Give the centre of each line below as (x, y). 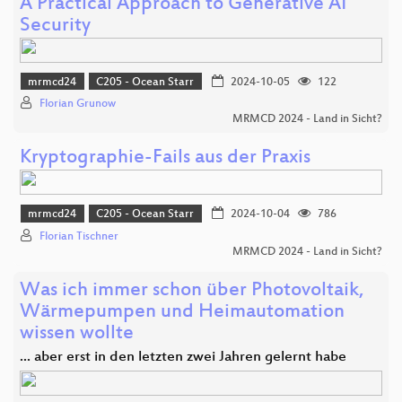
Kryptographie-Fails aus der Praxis (165, 159)
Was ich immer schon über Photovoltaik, (192, 291)
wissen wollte (77, 334)
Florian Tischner (79, 236)
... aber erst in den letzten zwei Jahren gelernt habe (183, 357)
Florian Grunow (78, 105)
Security (55, 26)
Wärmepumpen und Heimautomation (182, 312)
